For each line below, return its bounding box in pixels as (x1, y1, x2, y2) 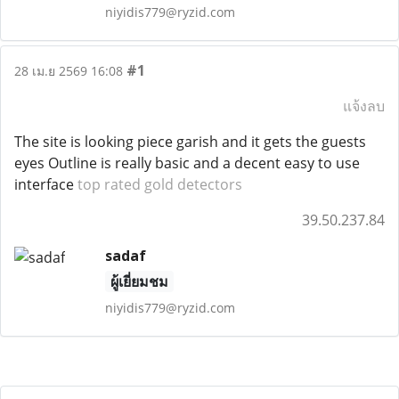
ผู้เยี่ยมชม (110, 272, 168, 291)
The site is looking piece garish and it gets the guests (14, 132, 366, 151)
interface (14, 175, 77, 194)
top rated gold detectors (77, 175, 242, 194)
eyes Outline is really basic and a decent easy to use (14, 153, 360, 173)
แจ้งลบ (343, 96, 385, 116)
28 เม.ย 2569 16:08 (14, 62, 123, 79)
